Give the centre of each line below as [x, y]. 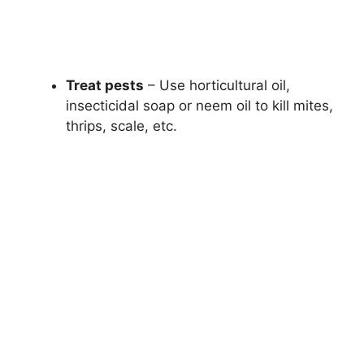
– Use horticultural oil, [217, 85]
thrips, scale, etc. [121, 126]
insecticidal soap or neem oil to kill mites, [199, 105]
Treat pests [105, 85]
